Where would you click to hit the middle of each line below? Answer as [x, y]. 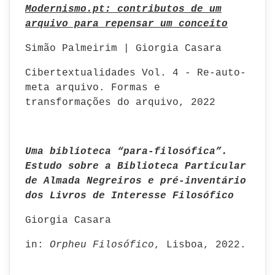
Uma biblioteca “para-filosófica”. [126, 152]
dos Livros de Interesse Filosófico [130, 196]
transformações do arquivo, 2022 [120, 103]
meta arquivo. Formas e [93, 88]
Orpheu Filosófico [99, 245]
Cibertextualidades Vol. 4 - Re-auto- [136, 73]
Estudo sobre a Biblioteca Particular [136, 166]
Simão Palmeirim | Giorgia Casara [123, 48]
